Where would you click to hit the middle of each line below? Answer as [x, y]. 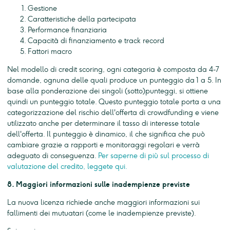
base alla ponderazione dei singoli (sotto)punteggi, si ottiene [108, 91]
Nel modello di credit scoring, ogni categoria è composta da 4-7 [113, 69]
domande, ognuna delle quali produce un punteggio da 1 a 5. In [114, 80]
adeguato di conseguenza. [53, 156]
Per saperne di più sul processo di [154, 156]
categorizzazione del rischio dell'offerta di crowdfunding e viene [113, 112]
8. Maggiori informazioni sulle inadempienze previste [99, 184]
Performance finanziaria [67, 30]
